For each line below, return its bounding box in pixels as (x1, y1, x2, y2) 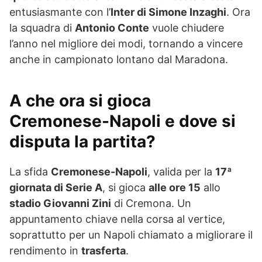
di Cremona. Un (111, 197, 191, 209)
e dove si (161, 111, 236, 131)
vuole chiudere (149, 22, 224, 34)
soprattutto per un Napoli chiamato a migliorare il (9, 229, 253, 241)
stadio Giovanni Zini (9, 197, 111, 209)
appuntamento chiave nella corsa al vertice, (9, 213, 225, 225)
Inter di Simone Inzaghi (111, 6, 226, 18)
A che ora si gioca (9, 91, 151, 111)
